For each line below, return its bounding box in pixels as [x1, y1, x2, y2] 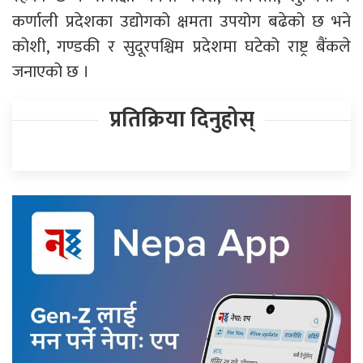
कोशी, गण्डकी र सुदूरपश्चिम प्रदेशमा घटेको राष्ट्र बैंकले [12, 32, 351, 62]
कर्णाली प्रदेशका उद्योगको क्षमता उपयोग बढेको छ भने [12, 7, 351, 36]
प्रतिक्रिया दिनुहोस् [109, 101, 254, 139]
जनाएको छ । [12, 58, 93, 87]
